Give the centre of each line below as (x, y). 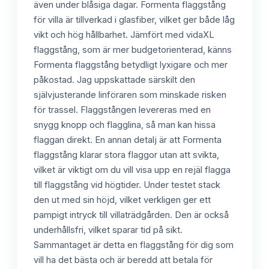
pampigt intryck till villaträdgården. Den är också (131, 215)
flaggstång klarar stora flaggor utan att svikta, (126, 155)
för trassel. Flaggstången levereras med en (122, 110)
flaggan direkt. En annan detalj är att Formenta (128, 140)
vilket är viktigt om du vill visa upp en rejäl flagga (132, 170)
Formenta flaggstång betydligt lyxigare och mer (131, 65)
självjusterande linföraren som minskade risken (130, 95)
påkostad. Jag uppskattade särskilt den (114, 80)
